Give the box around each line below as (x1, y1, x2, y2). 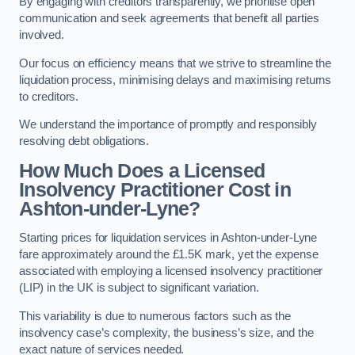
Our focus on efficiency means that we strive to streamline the (19, 56, 331, 70)
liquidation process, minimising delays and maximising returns (19, 73, 332, 86)
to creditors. (19, 90, 79, 103)
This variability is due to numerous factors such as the (19, 309, 292, 323)
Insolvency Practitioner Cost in (19, 178, 291, 200)
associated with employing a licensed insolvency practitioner (19, 265, 323, 278)
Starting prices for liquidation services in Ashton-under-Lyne (19, 231, 318, 245)
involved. (19, 29, 64, 42)
